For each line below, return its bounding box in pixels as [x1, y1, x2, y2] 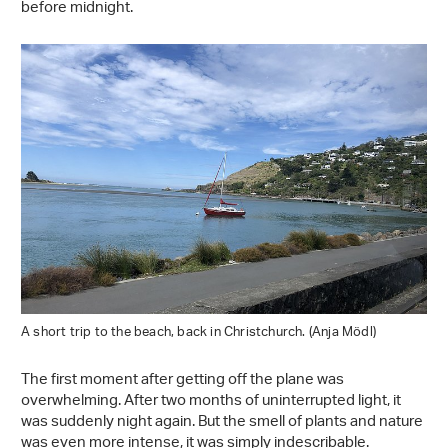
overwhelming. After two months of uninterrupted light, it [21, 386, 401, 418]
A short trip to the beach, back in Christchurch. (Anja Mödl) [21, 318, 376, 348]
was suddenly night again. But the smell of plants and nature [21, 407, 423, 439]
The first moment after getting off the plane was [21, 365, 344, 397]
